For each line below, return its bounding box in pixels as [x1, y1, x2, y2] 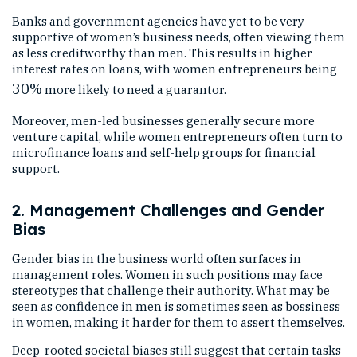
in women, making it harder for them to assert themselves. [12, 315, 345, 330]
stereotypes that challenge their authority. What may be [12, 283, 330, 298]
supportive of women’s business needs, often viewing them [12, 29, 345, 45]
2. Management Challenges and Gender [12, 200, 324, 220]
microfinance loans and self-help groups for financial [12, 145, 316, 160]
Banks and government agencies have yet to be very [12, 14, 304, 29]
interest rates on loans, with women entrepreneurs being [12, 61, 337, 76]
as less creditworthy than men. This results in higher [12, 45, 312, 61]
